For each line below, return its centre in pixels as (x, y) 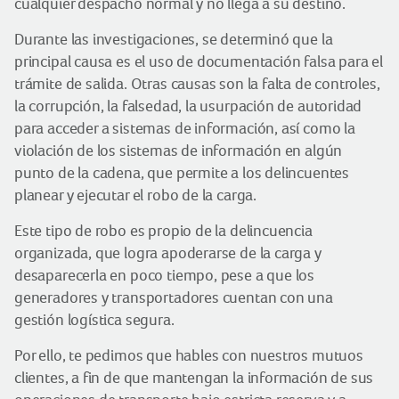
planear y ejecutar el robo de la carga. (135, 195)
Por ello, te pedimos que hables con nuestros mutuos (189, 355)
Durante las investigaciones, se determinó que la (174, 39)
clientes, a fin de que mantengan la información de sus (194, 378)
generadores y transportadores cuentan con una (174, 297)
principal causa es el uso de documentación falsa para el (199, 61)
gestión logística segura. (94, 320)
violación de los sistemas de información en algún (179, 151)
